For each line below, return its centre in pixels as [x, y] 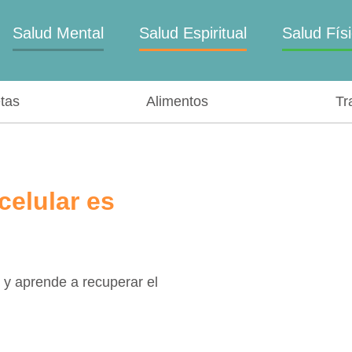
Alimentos [177, 101]
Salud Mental [58, 33]
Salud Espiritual [193, 33]
